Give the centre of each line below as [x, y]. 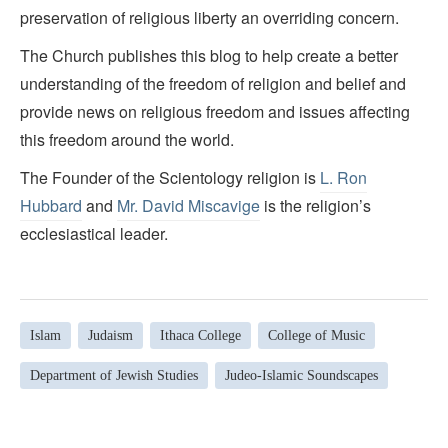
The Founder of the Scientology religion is [170, 178]
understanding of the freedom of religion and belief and [213, 84]
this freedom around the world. [127, 140]
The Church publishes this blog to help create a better [209, 56]
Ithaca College [200, 335]
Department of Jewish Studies [114, 375]
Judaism [110, 335]
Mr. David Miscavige [188, 206]
